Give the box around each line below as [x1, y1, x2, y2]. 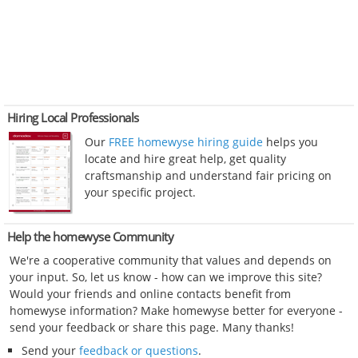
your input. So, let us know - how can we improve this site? [10, 269, 323, 285]
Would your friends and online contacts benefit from [10, 286, 292, 302]
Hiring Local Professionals [6, 109, 139, 126]
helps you [263, 134, 318, 150]
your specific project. [85, 185, 196, 201]
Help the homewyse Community [6, 228, 174, 245]
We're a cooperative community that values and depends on [10, 253, 332, 268]
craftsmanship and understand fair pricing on [85, 168, 332, 184]
